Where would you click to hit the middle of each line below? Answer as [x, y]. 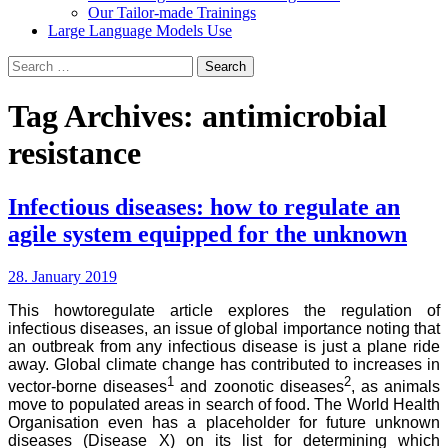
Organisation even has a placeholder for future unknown [224, 422]
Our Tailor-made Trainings [172, 12]
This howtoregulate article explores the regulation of [224, 310]
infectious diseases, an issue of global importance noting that [224, 328]
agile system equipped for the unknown [207, 233]
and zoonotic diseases [262, 386]
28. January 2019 [62, 276]
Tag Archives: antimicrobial [197, 116]
